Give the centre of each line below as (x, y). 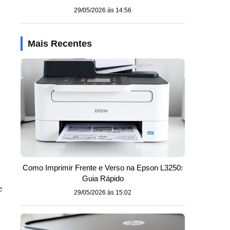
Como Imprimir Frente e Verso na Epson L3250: (103, 168)
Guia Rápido (103, 178)
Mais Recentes (60, 44)
